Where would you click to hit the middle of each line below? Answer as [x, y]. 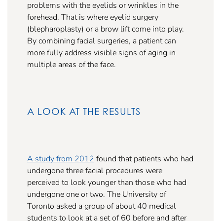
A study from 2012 [61, 158]
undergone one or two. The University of [97, 194]
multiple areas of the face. [72, 64]
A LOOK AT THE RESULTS [84, 111]
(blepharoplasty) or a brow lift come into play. [106, 29]
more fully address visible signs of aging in [101, 52]
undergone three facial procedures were [95, 170]
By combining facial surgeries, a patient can [102, 40]
